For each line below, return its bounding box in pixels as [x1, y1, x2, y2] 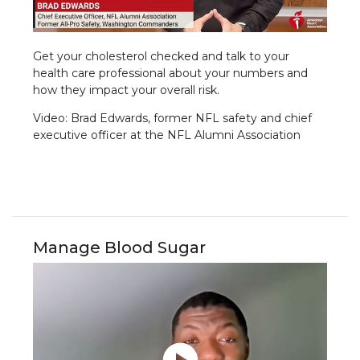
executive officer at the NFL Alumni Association [33, 128, 301, 143]
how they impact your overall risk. [33, 83, 220, 98]
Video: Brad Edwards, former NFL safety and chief [33, 111, 313, 126]
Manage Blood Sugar [33, 238, 207, 258]
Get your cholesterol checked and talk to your [33, 49, 290, 64]
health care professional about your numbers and [33, 66, 309, 81]
